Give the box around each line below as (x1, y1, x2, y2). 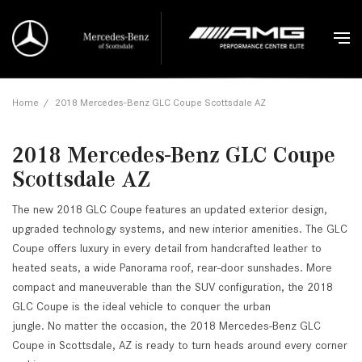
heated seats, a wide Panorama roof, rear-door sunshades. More (12, 261, 332, 274)
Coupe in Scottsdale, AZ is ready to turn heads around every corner (12, 339, 347, 351)
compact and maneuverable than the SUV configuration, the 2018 (12, 280, 333, 293)
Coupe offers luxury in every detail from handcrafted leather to (12, 242, 322, 255)
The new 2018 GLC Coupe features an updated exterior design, (12, 203, 327, 216)
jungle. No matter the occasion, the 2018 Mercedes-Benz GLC (12, 319, 321, 332)
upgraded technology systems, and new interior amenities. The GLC (12, 222, 347, 235)
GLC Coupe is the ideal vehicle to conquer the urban (12, 300, 271, 313)
